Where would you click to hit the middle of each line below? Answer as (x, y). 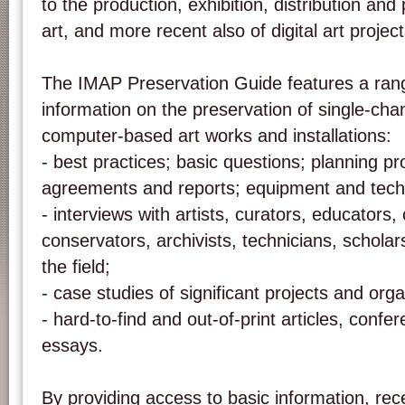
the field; (79, 267)
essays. (72, 345)
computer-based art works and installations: (219, 136)
